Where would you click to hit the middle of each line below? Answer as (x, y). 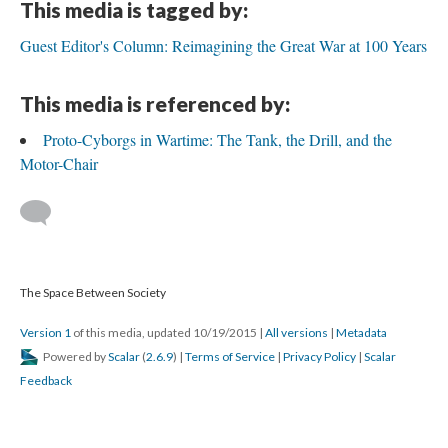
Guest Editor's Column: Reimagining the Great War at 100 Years (223, 45)
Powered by (74, 356)
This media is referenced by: (155, 103)
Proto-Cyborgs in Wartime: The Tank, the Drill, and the (217, 139)
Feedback (46, 380)
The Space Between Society (93, 292)
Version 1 (45, 332)
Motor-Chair (59, 163)
